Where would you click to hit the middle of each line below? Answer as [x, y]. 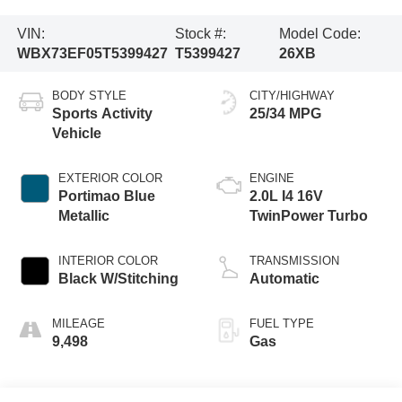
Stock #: [200, 33]
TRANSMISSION [294, 261]
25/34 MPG [285, 114]
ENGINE [272, 179]
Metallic [83, 216]
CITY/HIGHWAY [292, 96]
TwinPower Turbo [309, 216]
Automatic [284, 279]
